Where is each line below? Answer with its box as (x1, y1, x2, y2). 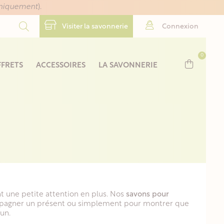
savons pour (125, 190, 169, 198)
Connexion (162, 23, 198, 30)
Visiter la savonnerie (60, 23, 128, 30)
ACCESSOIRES (36, 62, 85, 69)
